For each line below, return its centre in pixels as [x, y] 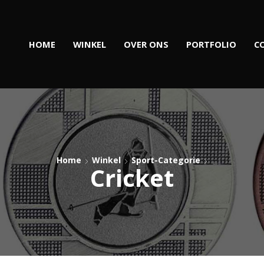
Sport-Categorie [166, 160]
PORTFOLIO [212, 44]
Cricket [132, 178]
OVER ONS [146, 44]
